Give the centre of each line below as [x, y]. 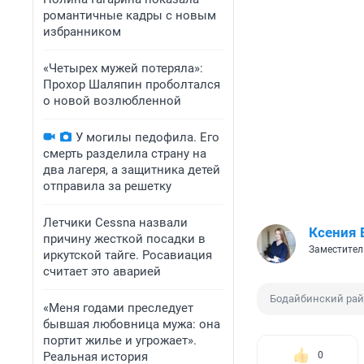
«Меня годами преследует [118, 308]
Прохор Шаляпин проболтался [132, 84]
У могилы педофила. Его [147, 137]
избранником [82, 32]
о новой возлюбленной [112, 101]
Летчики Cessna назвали [115, 223]
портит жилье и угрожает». [120, 340]
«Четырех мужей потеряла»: [123, 68]
